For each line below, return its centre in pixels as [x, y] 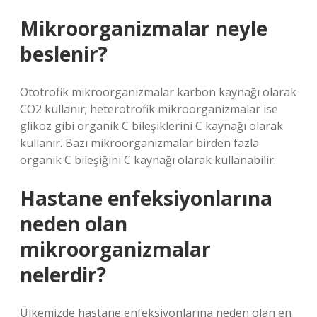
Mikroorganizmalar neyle [144, 28]
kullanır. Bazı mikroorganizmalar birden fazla [139, 143]
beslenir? [64, 54]
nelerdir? [63, 275]
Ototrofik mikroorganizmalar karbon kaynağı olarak [158, 92]
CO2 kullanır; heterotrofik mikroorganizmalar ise [149, 109]
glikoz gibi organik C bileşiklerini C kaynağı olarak [151, 126]
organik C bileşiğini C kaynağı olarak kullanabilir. [148, 160]
